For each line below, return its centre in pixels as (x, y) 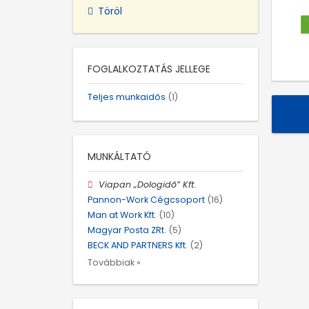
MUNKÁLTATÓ (119, 156)
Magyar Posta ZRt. (127, 230)
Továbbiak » (114, 262)
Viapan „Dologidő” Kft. (148, 184)
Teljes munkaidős (127, 97)
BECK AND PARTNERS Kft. (138, 246)
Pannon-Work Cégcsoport (146, 199)
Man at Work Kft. (122, 215)
